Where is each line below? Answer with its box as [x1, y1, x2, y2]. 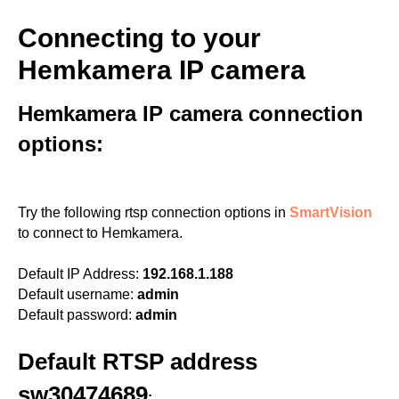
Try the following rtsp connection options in [18, 205, 289, 220]
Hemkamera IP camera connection [18, 102, 363, 126]
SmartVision [289, 205, 372, 220]
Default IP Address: [18, 266, 139, 281]
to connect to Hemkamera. [18, 225, 183, 240]
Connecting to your [18, 23, 261, 53]
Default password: [18, 307, 132, 322]
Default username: [18, 287, 134, 302]
